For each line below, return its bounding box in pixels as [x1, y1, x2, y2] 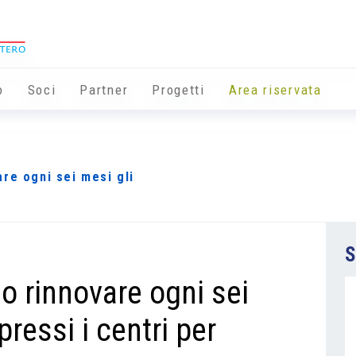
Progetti [152, 82, 205, 99]
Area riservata [228, 82, 322, 99]
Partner [79, 82, 129, 99]
